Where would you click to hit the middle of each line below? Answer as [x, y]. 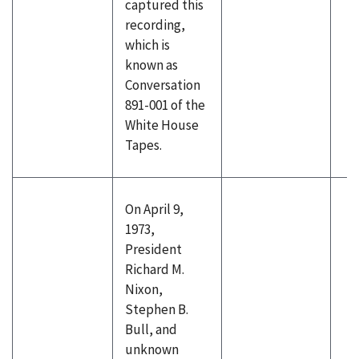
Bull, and [151, 329]
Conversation [163, 85]
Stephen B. [157, 309]
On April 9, [154, 209]
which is [147, 45]
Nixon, [144, 289]
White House [162, 125]
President [153, 249]
